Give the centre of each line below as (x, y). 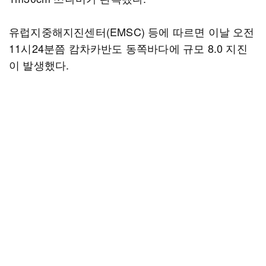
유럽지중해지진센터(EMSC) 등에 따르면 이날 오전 (132, 31)
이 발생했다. (39, 65)
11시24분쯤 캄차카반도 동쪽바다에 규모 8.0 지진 (128, 48)
